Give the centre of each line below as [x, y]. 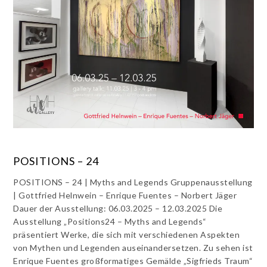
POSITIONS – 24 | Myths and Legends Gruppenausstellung [133, 182]
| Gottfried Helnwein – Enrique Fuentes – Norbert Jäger [125, 195]
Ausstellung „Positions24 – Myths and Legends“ [110, 222]
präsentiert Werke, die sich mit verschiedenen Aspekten [127, 235]
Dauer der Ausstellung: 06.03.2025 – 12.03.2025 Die [118, 209]
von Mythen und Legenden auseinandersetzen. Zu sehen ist [133, 248]
